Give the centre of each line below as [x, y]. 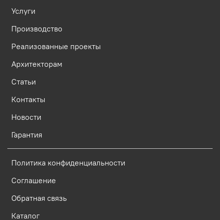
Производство [37, 29]
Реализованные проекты [56, 46]
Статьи [24, 82]
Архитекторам [37, 64]
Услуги [23, 11]
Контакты [28, 99]
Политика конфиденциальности [68, 163]
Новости [26, 117]
